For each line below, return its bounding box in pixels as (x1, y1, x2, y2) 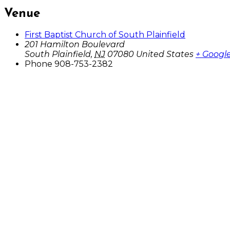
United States (136, 49, 194, 60)
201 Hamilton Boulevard (25, 40, 125, 50)
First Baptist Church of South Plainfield (25, 30, 185, 40)
